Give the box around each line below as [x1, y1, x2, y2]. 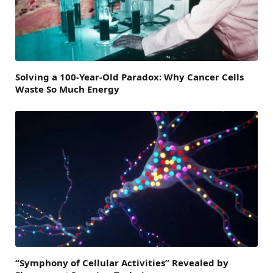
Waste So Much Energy [15, 82, 119, 95]
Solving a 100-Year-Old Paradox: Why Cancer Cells [15, 70, 244, 83]
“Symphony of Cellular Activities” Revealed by [15, 257, 229, 269]
